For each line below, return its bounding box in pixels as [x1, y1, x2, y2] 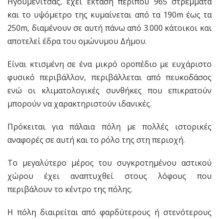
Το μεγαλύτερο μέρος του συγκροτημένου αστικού [7, 157, 212, 169]
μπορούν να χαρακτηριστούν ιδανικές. [7, 98, 152, 109]
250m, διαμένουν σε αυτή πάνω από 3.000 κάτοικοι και [7, 22, 212, 34]
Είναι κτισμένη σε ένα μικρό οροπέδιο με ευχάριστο [7, 59, 212, 70]
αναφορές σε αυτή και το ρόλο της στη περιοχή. [7, 134, 185, 146]
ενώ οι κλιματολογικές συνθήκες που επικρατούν [7, 85, 212, 96]
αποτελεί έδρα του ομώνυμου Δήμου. [7, 36, 147, 47]
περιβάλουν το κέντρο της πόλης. [7, 184, 132, 195]
